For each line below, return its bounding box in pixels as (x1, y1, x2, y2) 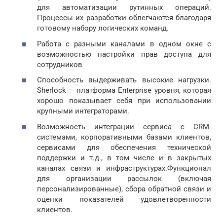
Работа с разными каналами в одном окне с (37, 39, 211, 48)
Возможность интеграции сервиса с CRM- (37, 122, 211, 131)
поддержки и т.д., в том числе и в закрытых (37, 153, 211, 162)
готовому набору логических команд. (37, 24, 169, 33)
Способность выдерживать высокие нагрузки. (37, 75, 211, 85)
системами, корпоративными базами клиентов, (37, 132, 211, 142)
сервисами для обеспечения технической (37, 143, 211, 152)
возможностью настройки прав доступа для (37, 49, 211, 59)
